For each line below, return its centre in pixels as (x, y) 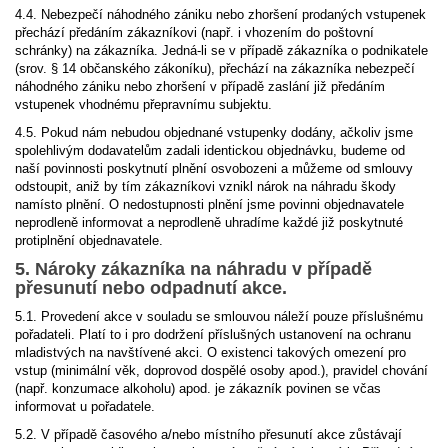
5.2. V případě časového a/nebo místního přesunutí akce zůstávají (208, 434)
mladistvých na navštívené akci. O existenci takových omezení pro (210, 352)
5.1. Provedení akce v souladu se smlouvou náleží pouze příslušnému (219, 316)
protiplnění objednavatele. (89, 240)
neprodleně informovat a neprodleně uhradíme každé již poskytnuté (209, 222)
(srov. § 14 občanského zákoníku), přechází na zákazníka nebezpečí (215, 68)
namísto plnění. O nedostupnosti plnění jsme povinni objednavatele (209, 204)
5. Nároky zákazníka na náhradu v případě (193, 269)
